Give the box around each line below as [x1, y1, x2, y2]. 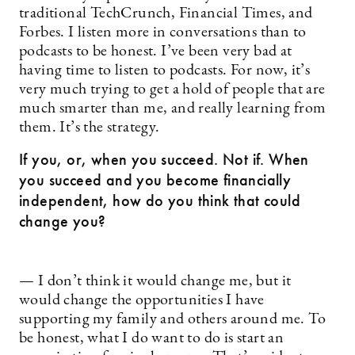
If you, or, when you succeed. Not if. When [19, 149, 309, 170]
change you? [19, 211, 106, 231]
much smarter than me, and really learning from [19, 101, 326, 116]
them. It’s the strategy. [19, 120, 160, 136]
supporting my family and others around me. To [19, 311, 326, 327]
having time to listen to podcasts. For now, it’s [19, 63, 311, 78]
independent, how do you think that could [19, 190, 300, 211]
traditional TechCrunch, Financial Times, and [19, 6, 313, 21]
